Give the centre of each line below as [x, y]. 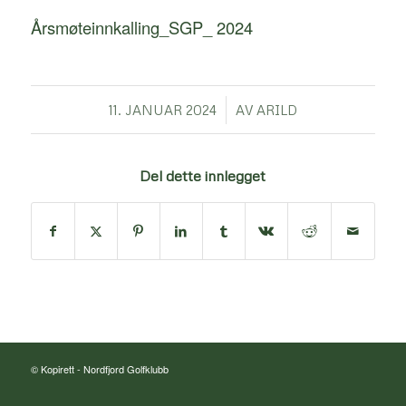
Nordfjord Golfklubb [126, 368]
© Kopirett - [57, 368]
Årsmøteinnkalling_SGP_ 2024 [141, 27]
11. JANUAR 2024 [162, 109]
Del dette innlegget [203, 175]
